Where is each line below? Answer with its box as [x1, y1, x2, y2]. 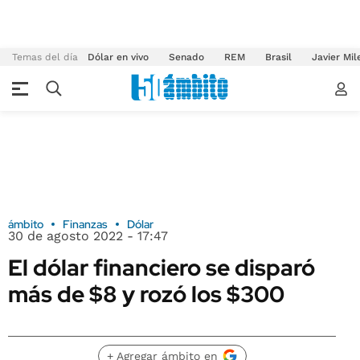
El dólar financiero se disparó [8, 252, 315, 283]
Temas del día [12, 51, 78, 63]
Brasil [265, 51, 292, 63]
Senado [169, 51, 204, 63]
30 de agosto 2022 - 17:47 [8, 228, 168, 243]
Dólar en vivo [88, 51, 149, 63]
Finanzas [63, 217, 108, 231]
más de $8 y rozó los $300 [8, 279, 284, 309]
